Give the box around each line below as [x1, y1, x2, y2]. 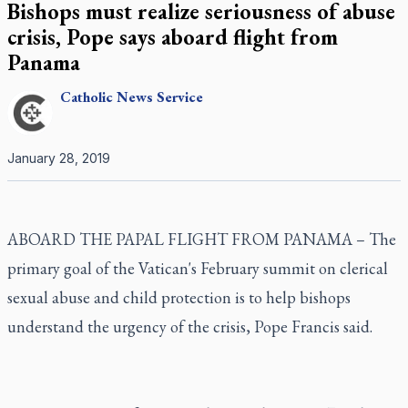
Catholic [60, 87, 113, 107]
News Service [117, 87, 203, 107]
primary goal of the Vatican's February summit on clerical [7, 258, 388, 279]
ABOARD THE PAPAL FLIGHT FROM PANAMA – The [7, 229, 396, 250]
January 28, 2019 [7, 150, 110, 166]
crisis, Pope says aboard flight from [7, 23, 338, 51]
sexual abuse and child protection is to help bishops [7, 287, 351, 308]
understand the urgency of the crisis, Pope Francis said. [7, 316, 372, 337]
